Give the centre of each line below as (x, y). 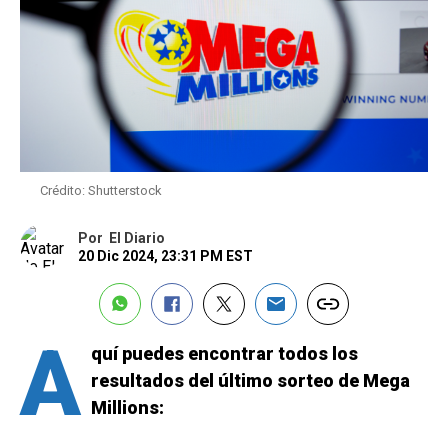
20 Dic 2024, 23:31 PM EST (165, 255)
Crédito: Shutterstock (101, 190)
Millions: (127, 407)
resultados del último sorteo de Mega (250, 380)
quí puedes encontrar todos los (224, 353)
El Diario (137, 237)
